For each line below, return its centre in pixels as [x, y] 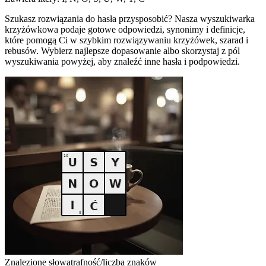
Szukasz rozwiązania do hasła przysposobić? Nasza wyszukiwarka [130, 18]
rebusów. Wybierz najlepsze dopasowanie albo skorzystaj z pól [122, 50]
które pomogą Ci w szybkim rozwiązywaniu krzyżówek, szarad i [126, 40]
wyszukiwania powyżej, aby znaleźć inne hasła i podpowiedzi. [122, 61]
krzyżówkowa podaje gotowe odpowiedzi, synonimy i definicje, [125, 29]
